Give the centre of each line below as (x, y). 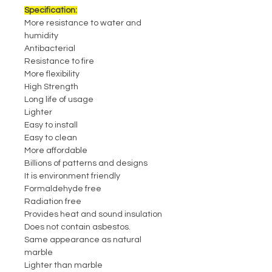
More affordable (56, 151)
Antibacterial (50, 49)
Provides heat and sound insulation (93, 215)
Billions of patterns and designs (86, 164)
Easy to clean (51, 138)
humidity (41, 36)
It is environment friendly (72, 176)
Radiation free (53, 202)
